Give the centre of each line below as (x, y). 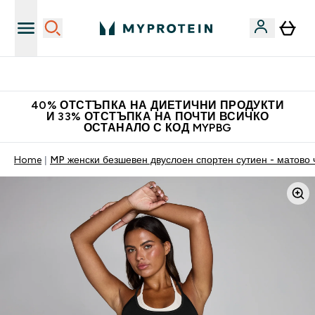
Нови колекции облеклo (166, 74)
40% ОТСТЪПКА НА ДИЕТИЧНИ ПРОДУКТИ (157, 105)
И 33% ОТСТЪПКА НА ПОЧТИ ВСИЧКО (157, 116)
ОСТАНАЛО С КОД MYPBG (157, 128)
